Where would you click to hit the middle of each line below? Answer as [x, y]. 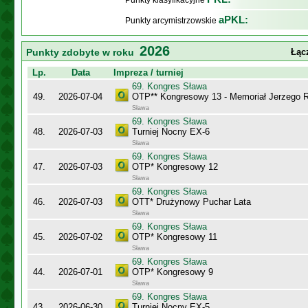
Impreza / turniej [148, 73]
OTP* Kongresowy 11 [175, 237]
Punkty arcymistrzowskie [172, 21]
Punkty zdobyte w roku [83, 52]
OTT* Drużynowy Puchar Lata [191, 202]
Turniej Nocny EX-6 [171, 132]
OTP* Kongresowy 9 [173, 272]
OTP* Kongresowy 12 [175, 167]
